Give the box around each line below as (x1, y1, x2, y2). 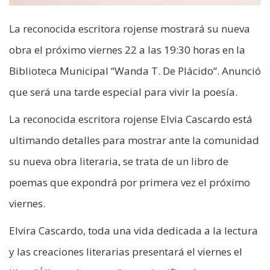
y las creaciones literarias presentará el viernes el (9, 245, 242, 259)
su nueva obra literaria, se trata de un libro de (9, 154, 228, 169)
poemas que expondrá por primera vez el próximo (9, 175, 250, 190)
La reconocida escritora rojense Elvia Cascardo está (9, 112, 253, 127)
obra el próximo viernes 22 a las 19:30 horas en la (9, 43, 245, 57)
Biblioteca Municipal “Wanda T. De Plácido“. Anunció (9, 64, 261, 78)
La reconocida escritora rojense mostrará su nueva (9, 22, 250, 36)
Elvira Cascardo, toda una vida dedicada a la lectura (9, 224, 258, 238)
